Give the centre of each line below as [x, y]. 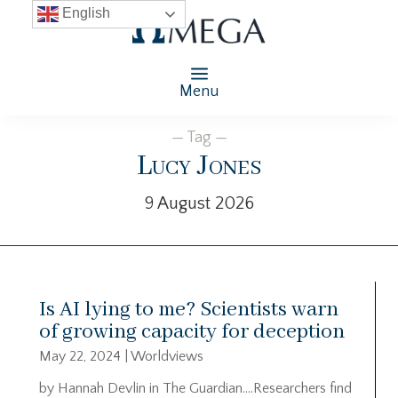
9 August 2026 [199, 203]
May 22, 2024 [80, 356]
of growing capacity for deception [192, 331]
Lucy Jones [199, 166]
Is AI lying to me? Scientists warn [189, 309]
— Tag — [199, 137]
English [84, 13]
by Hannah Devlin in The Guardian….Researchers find [195, 388]
